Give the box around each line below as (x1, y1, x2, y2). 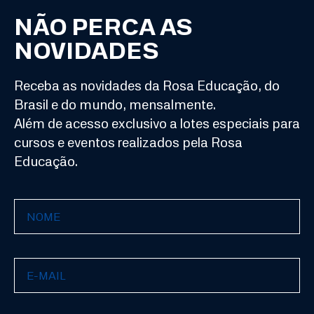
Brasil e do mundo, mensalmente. (14, 96, 216, 114)
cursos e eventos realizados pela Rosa (14, 134, 243, 151)
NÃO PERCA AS (14, 11, 193, 43)
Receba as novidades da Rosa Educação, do (14, 77, 280, 95)
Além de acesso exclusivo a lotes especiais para (14, 115, 300, 132)
